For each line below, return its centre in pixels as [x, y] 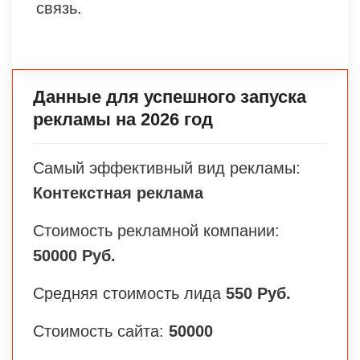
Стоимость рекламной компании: [156, 231]
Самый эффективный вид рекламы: [167, 168]
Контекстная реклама [118, 193]
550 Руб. [258, 294]
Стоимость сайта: [101, 331]
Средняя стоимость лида [129, 294]
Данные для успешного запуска [170, 97]
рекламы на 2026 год [123, 120]
